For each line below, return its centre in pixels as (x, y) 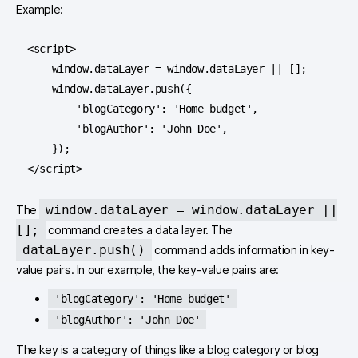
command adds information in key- (243, 249)
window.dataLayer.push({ (40, 89)
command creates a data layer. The (139, 229)
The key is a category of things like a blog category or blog (168, 349)
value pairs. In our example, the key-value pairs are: (147, 269)
